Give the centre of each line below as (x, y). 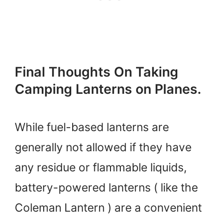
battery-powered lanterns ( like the (106, 187)
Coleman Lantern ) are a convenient (108, 207)
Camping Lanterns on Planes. (108, 89)
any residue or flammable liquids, (101, 167)
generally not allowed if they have (103, 147)
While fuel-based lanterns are (92, 127)
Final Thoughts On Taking (96, 72)
